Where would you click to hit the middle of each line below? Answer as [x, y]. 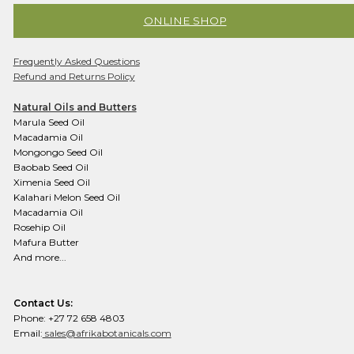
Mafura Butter [46, 242]
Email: [28, 333]
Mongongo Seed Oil [58, 152]
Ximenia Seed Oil [51, 182]
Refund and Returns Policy [74, 76]
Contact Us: [43, 303]
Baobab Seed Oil [51, 167]
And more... [40, 257]
